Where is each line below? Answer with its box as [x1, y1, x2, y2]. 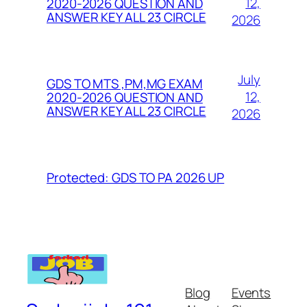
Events [231, 283, 271, 302]
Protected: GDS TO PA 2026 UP [47, 168, 225, 186]
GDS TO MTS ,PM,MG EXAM [47, 74, 203, 93]
